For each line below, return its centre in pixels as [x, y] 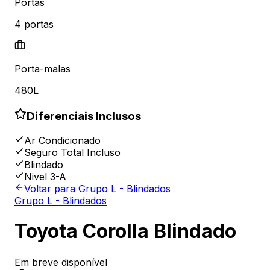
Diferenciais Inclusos [84, 116]
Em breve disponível [61, 262]
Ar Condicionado [62, 140]
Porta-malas [42, 69]
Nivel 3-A [45, 176]
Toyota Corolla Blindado [125, 231]
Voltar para [51, 188]
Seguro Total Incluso [72, 152]
